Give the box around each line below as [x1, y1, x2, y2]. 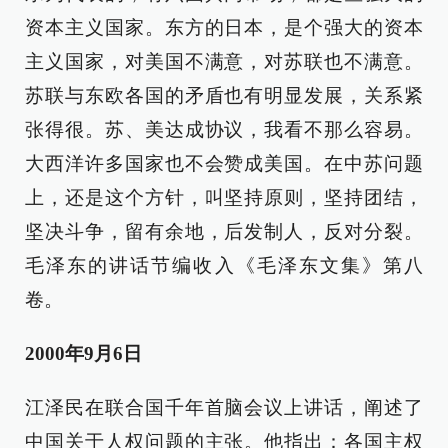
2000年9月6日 [25, 343, 142, 364]
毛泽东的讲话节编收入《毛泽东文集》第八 [25, 255, 423, 276]
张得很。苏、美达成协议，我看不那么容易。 [25, 119, 423, 140]
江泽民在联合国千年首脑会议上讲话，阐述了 [25, 397, 423, 418]
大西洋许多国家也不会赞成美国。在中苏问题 [25, 153, 423, 174]
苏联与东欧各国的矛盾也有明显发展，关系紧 [25, 85, 423, 106]
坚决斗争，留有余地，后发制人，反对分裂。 [25, 221, 423, 242]
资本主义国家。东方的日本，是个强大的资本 [25, 17, 423, 38]
